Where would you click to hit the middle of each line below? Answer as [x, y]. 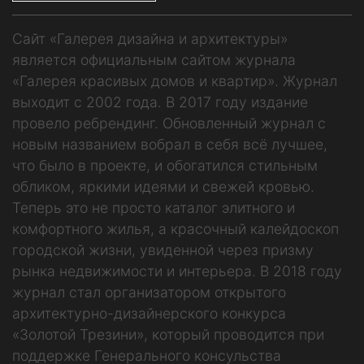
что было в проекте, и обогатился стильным [165, 165]
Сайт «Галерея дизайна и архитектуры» [150, 38]
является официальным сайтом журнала [154, 59]
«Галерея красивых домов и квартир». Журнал [175, 80]
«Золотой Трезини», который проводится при [168, 334]
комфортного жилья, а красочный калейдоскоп [175, 228]
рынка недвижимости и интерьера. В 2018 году [177, 271]
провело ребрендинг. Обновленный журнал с [169, 123]
